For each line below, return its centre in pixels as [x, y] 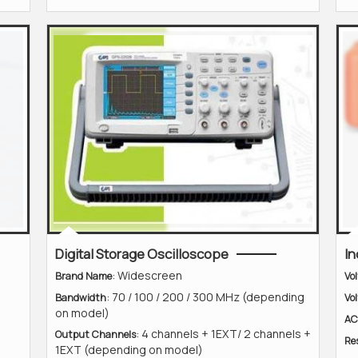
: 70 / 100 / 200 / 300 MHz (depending [205, 297]
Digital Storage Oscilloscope [142, 254]
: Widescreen [147, 275]
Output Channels [95, 334]
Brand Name [84, 276]
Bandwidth [81, 298]
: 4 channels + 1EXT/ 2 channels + [223, 334]
